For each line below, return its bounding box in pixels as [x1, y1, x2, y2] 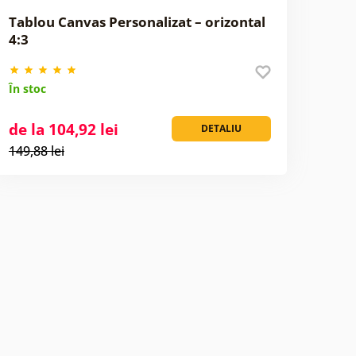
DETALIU [200, 121, 242, 135]
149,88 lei [8, 141, 64, 160]
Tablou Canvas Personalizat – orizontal [8, 12, 265, 31]
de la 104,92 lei [8, 118, 118, 140]
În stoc [8, 80, 46, 96]
